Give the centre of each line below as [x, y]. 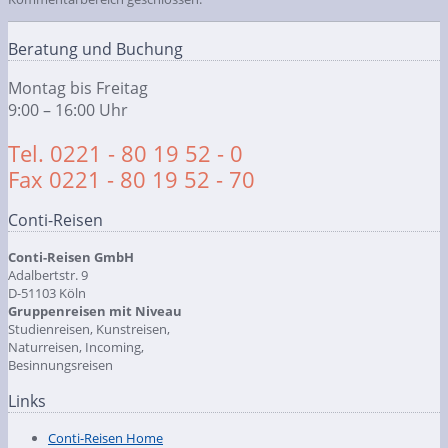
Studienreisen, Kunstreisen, [89, 329]
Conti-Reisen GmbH [71, 257]
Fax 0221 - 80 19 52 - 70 [131, 180]
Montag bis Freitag [78, 88]
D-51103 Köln [47, 293]
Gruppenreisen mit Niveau [95, 311]
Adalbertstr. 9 [48, 275]
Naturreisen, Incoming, [76, 347]
